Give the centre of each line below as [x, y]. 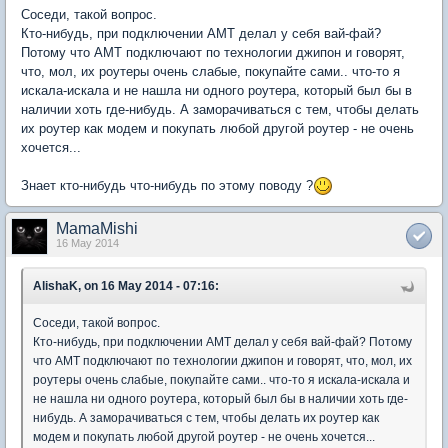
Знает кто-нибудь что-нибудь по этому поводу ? [167, 185]
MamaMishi [97, 229]
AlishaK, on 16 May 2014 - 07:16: [126, 286]
